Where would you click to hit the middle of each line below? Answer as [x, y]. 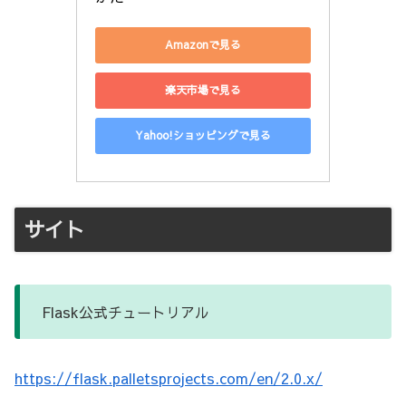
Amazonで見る [203, 45]
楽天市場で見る [203, 90]
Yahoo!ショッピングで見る [203, 135]
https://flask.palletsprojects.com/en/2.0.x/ [169, 377]
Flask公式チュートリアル [126, 311]
